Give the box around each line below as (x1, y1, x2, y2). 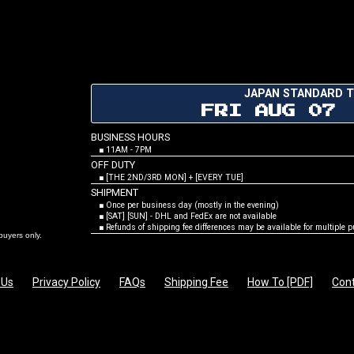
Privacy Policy (32, 276, 100, 289)
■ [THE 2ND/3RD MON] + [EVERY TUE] (91, 172, 243, 183)
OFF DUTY (91, 159, 135, 171)
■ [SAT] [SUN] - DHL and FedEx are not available (91, 211, 277, 222)
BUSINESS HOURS (91, 131, 170, 144)
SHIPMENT (91, 186, 138, 199)
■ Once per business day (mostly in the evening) (91, 200, 279, 211)
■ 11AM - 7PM (91, 145, 152, 156)
